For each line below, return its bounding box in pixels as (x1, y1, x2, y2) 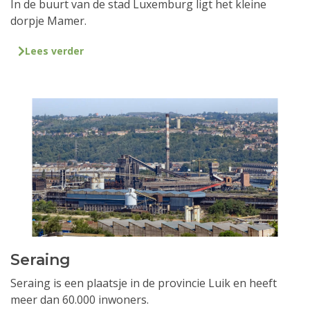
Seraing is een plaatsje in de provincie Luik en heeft (10, 275, 277, 291)
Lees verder (24, 44, 84, 58)
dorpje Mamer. (10, 13, 86, 29)
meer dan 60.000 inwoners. (10, 291, 149, 307)
